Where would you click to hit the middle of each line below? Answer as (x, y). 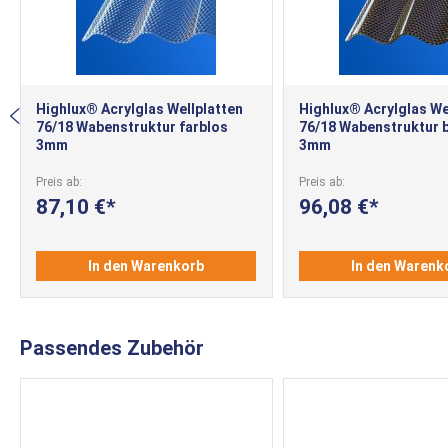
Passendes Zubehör (112, 347)
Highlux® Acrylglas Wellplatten (139, 108)
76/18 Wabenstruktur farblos (132, 126)
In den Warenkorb (146, 266)
